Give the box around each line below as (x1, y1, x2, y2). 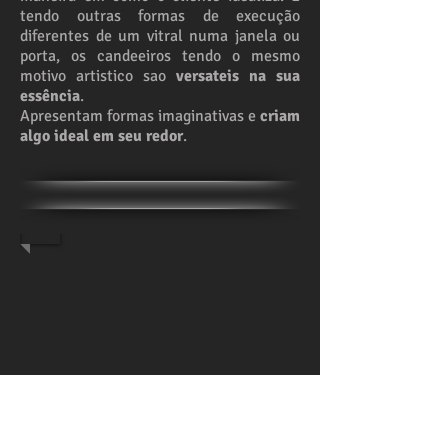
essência (20, 86, 80, 106)
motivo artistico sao (20, 66, 166, 86)
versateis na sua (166, 66, 300, 86)
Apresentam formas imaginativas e (20, 106, 256, 126)
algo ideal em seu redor (20, 126, 183, 146)
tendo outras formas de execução (20, 6, 300, 26)
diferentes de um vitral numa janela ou (20, 26, 300, 46)
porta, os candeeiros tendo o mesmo (20, 46, 300, 66)
